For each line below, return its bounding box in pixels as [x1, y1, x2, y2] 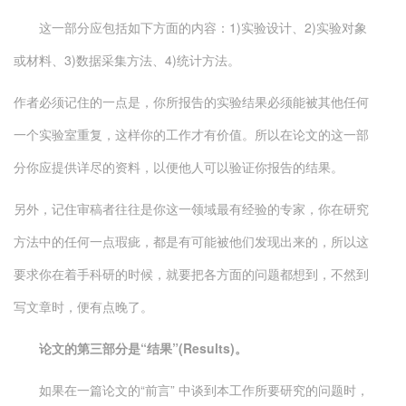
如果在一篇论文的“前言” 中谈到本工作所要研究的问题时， [14, 381, 369, 399]
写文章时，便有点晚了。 [14, 297, 153, 315]
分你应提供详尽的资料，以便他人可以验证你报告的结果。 [14, 158, 343, 176]
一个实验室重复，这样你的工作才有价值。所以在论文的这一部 [14, 125, 369, 143]
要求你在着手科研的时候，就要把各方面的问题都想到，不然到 [14, 265, 369, 283]
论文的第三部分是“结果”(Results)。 [17, 339, 247, 357]
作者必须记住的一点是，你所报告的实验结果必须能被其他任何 [14, 92, 369, 111]
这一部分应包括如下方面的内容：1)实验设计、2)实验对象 [14, 18, 367, 36]
